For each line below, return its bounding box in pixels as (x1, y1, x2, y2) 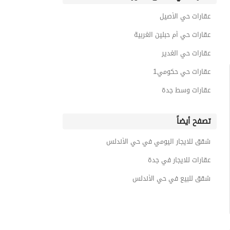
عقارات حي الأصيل (160, 9, 210, 23)
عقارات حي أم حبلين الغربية (134, 28, 210, 42)
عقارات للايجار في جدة (148, 153, 210, 167)
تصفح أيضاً (177, 113, 210, 129)
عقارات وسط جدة (162, 83, 210, 97)
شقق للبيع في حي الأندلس (132, 171, 210, 185)
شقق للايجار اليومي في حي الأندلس (106, 135, 210, 148)
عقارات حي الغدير (162, 46, 210, 60)
